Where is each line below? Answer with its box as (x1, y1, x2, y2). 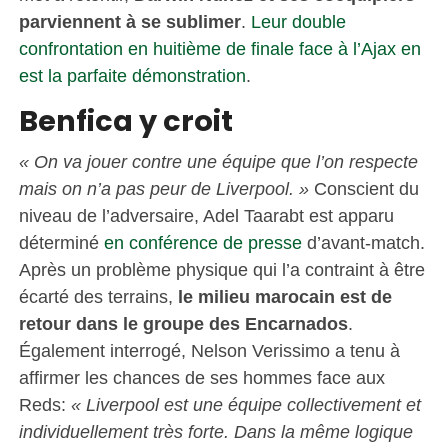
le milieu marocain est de (177, 285, 392, 307)
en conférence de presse (103, 231, 302, 253)
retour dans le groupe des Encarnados (18, 312, 348, 334)
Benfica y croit (18, 100, 233, 141)
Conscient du (313, 177, 419, 199)
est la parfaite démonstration (18, 64, 246, 86)
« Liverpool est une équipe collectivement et (70, 393, 421, 415)
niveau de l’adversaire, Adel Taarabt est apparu (18, 204, 394, 226)
